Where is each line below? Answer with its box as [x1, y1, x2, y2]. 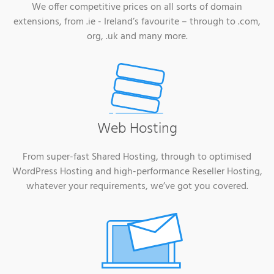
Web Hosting [97, 117, 177, 141]
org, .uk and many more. [86, 29, 188, 45]
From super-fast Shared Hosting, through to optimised [23, 149, 251, 166]
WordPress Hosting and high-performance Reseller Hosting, [12, 164, 262, 180]
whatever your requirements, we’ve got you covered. [26, 179, 248, 195]
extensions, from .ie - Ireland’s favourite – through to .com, [13, 14, 261, 31]
